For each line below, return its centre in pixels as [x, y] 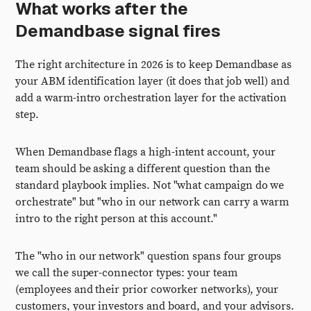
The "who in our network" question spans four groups [149, 256]
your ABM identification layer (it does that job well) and [152, 81]
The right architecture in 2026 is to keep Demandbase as [154, 65]
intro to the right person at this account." [116, 219]
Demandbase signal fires [118, 31]
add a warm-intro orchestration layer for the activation [151, 98]
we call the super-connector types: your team [126, 273]
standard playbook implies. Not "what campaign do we [150, 185]
